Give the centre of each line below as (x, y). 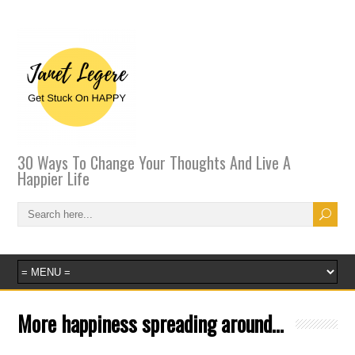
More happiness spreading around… (151, 323)
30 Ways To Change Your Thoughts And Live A (155, 162)
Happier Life (54, 178)
